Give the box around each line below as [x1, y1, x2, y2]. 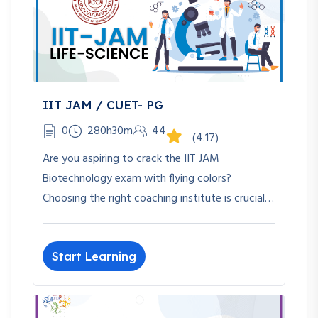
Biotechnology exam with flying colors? [43, 170, 231, 189]
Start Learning [52, 249, 136, 264]
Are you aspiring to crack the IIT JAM [43, 150, 219, 169]
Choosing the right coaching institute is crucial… [43, 190, 274, 209]
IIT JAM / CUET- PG [43, 97, 163, 113]
